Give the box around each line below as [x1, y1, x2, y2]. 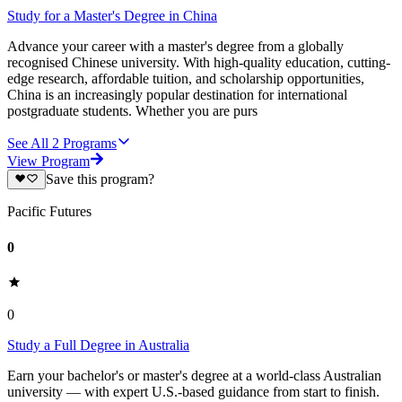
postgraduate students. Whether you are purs [7, 102, 258, 118]
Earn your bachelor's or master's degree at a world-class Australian [7, 367, 381, 383]
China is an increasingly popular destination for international [7, 86, 347, 102]
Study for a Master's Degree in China [7, 7, 217, 23]
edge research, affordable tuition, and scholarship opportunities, [7, 70, 364, 86]
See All [7, 135, 48, 151]
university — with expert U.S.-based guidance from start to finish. [7, 383, 380, 399]
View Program [7, 153, 90, 169]
